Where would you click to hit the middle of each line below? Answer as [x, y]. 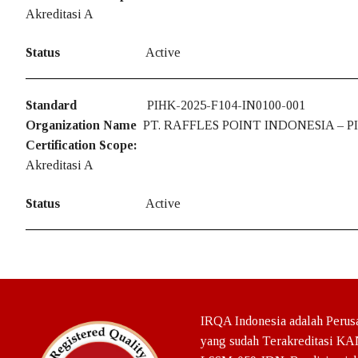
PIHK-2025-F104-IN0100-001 [226, 105]
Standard [51, 105]
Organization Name [84, 125]
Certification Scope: [82, 145]
